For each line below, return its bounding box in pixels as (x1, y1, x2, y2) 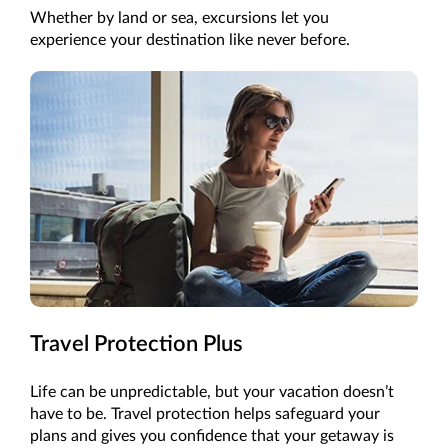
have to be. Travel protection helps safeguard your (30, 406, 380, 423)
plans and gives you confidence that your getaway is (30, 428, 394, 445)
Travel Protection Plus (30, 333, 243, 356)
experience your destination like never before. (30, 31, 350, 48)
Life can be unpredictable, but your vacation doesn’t (30, 384, 394, 401)
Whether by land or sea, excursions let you (30, 9, 329, 26)
